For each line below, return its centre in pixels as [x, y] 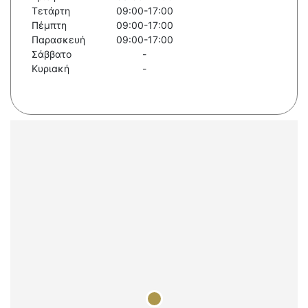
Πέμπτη [49, 25]
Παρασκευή [58, 40]
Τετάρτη [51, 11]
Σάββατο [52, 54]
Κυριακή [51, 69]
